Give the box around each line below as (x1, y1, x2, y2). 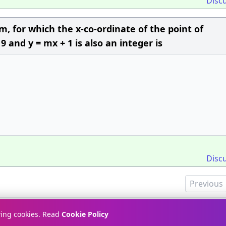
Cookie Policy (62, 209, 108, 219)
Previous (190, 178, 223, 189)
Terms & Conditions (146, 208, 212, 218)
